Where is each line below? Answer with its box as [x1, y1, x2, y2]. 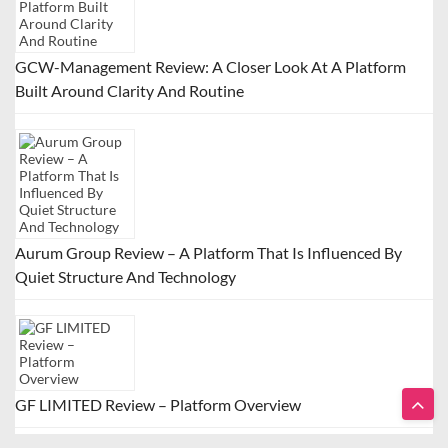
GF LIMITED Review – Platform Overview [15, 394, 301, 414]
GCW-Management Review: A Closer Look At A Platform [15, 56, 406, 76]
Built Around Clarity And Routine [15, 80, 244, 100]
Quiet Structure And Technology [15, 266, 236, 286]
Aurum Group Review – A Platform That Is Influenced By [15, 242, 402, 262]
